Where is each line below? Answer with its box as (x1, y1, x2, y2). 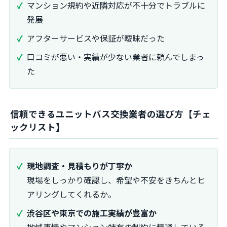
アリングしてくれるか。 (27, 188, 116, 201)
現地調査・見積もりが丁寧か (27, 160, 132, 172)
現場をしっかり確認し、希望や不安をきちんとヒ (27, 174, 205, 186)
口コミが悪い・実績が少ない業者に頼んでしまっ (27, 50, 204, 63)
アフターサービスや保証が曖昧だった (27, 32, 165, 45)
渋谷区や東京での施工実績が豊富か (27, 206, 157, 219)
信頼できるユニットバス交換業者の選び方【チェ (10, 107, 211, 121)
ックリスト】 (10, 121, 65, 134)
